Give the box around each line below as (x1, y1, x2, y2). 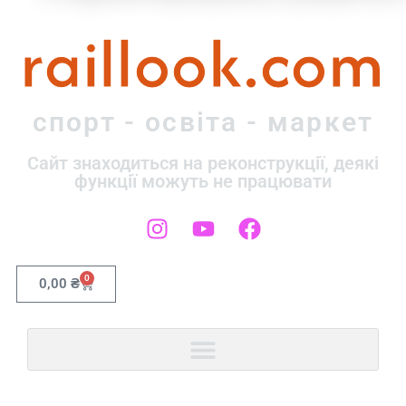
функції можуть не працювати (74, 170, 332, 192)
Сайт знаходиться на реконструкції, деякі (27, 152, 379, 174)
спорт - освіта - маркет (32, 106, 374, 138)
